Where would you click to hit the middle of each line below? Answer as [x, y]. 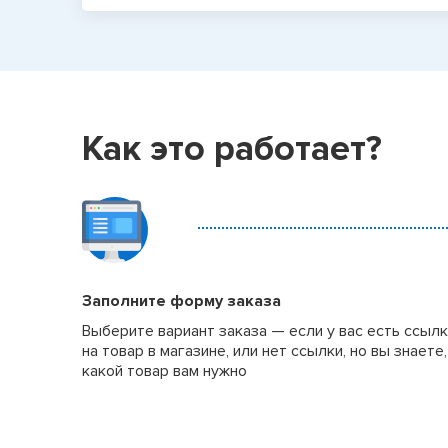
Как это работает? [232, 149]
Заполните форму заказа [181, 301]
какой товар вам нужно [164, 371]
